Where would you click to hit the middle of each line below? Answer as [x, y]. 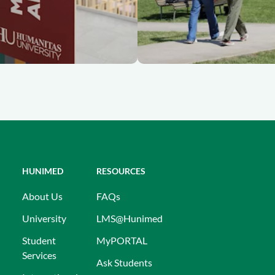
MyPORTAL [122, 240]
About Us [42, 196]
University [44, 218]
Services [39, 255]
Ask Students [124, 262]
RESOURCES [121, 171]
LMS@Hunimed [130, 218]
